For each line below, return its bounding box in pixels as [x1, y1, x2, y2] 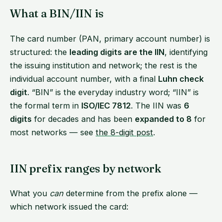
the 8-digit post [96, 127, 153, 137]
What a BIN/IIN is [10, 6, 104, 21]
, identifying [165, 47, 208, 57]
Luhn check [158, 73, 204, 84]
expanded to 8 [135, 113, 192, 124]
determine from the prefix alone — [63, 188, 198, 198]
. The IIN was [131, 100, 184, 111]
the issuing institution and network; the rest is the [10, 60, 197, 70]
